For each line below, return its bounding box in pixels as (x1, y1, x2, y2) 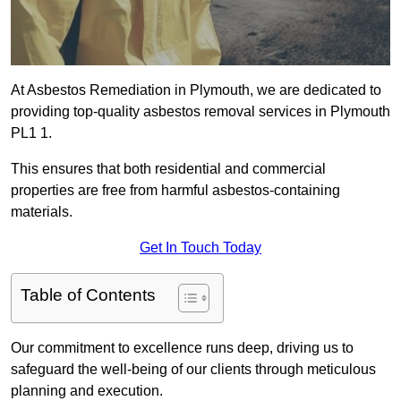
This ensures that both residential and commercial (11, 161, 326, 177)
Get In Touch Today (140, 240, 261, 256)
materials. (11, 204, 76, 220)
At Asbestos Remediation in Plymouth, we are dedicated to (11, 82, 381, 98)
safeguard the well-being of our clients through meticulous (11, 362, 376, 378)
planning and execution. (11, 383, 163, 399)
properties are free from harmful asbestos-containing (11, 183, 340, 199)
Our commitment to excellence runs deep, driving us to (11, 340, 354, 356)
